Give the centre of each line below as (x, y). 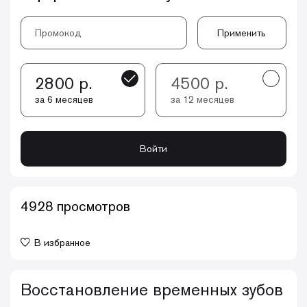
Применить (242, 33)
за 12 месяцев (202, 100)
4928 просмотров (75, 206)
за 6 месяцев (64, 100)
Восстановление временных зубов (152, 289)
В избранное (62, 242)
